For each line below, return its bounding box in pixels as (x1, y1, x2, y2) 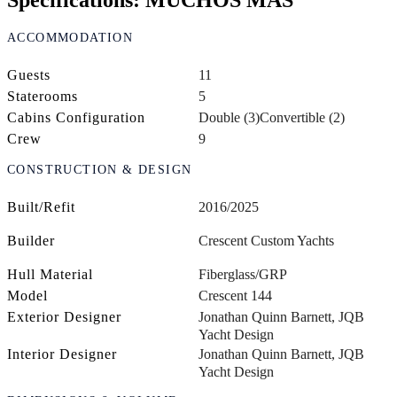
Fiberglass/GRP (198, 267, 287, 283)
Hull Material (7, 267, 93, 283)
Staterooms (7, 89, 78, 105)
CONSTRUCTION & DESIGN (7, 163, 192, 177)
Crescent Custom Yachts (198, 233, 334, 249)
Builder (7, 233, 55, 249)
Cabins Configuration (7, 110, 145, 126)
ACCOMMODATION (7, 31, 134, 45)
